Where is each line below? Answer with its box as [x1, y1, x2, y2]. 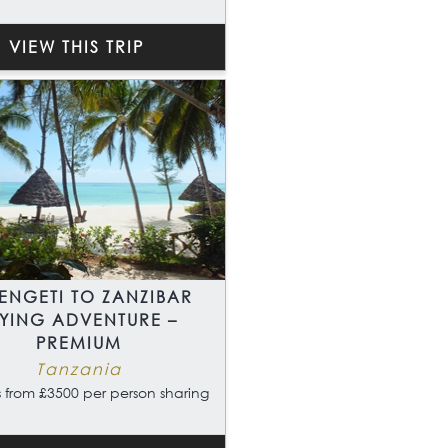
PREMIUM [35, 332, 122, 354]
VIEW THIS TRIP [8, 36, 144, 58]
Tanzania [35, 358, 122, 380]
